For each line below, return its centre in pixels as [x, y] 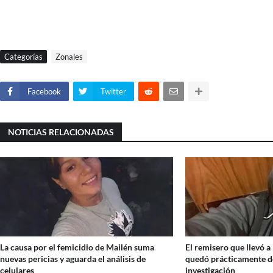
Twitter [113, 92]
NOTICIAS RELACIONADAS [61, 132]
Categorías [23, 57]
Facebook [44, 92]
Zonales [69, 57]
